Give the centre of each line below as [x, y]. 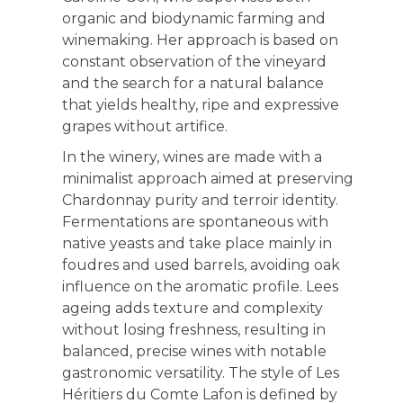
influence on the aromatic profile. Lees [200, 287]
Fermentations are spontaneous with [195, 222]
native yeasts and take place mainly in [197, 243]
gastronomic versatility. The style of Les [200, 373]
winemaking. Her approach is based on [200, 40]
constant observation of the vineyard [194, 62]
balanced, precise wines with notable [194, 351]
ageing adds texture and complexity [192, 308]
